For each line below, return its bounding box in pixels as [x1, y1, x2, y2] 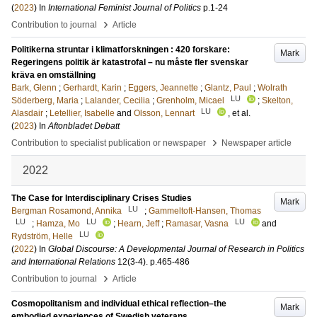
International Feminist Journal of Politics [48, 3, 201, 13]
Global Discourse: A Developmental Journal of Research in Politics [48, 244, 304, 254]
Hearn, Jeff [117, 219, 159, 229]
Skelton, [262, 96, 293, 105]
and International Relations [11, 257, 115, 267]
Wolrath [258, 83, 287, 93]
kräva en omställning [11, 70, 96, 80]
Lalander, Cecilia [85, 96, 150, 105]
